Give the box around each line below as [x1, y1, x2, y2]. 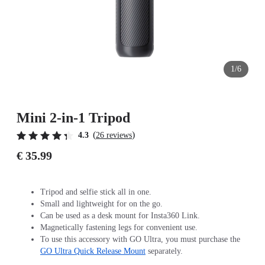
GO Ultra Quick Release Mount [40, 247, 146, 256]
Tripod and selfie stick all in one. [40, 188, 154, 196]
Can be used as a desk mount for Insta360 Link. [40, 211, 202, 220]
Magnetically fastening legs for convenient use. [40, 223, 198, 232]
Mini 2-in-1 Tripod [17, 110, 130, 125]
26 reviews [96, 131, 132, 140]
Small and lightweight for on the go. [40, 199, 165, 208]
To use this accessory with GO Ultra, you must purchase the [40, 235, 240, 244]
